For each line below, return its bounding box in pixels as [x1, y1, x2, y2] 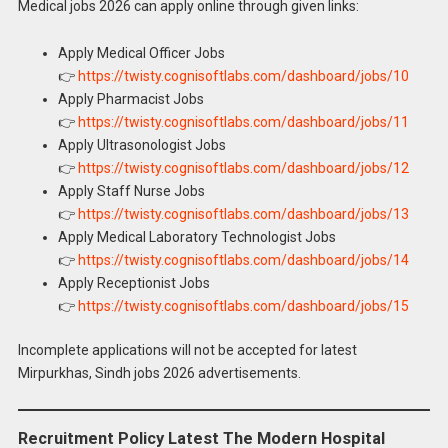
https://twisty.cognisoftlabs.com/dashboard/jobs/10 [77, 68, 409, 85]
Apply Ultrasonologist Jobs [57, 137, 226, 154]
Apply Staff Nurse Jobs [57, 183, 205, 200]
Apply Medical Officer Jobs [57, 45, 225, 62]
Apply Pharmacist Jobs [57, 91, 204, 108]
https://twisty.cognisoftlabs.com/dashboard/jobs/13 [77, 206, 409, 223]
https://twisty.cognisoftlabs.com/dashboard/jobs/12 [77, 160, 409, 177]
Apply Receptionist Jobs [57, 275, 210, 292]
